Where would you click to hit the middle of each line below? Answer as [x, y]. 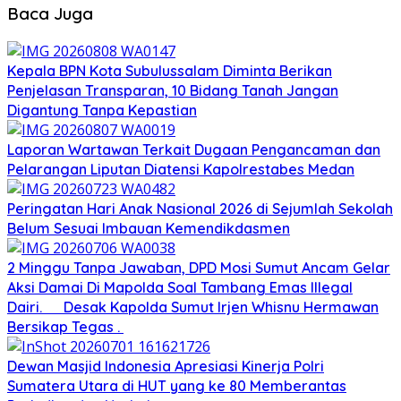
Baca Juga [50, 13]
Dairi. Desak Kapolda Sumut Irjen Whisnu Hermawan [193, 307]
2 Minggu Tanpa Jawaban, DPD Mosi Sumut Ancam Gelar [199, 267]
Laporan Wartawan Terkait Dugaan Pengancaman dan [194, 149]
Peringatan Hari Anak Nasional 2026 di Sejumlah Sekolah [200, 208]
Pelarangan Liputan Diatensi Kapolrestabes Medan [181, 169]
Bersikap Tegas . [65, 326]
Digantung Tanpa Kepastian [102, 110]
